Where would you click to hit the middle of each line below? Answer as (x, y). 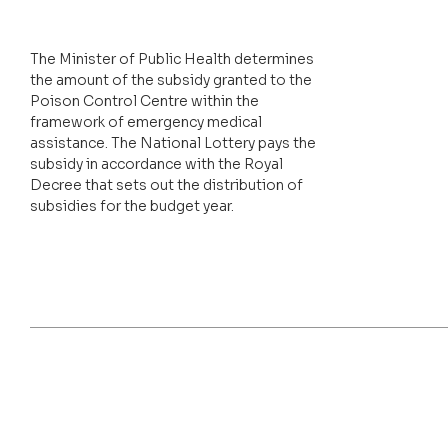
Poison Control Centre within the (144, 101)
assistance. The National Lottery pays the (173, 143)
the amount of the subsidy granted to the (171, 80)
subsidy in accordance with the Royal (156, 164)
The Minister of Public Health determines (172, 59)
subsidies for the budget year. (132, 206)
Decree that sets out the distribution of (166, 185)
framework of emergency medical (146, 122)
